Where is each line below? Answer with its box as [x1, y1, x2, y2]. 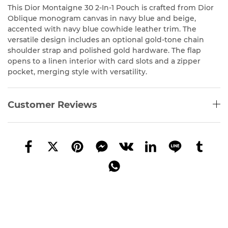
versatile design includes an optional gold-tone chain [8, 35, 204, 45]
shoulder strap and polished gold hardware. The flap [8, 46, 201, 55]
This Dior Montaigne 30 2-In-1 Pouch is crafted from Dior [8, 3, 214, 13]
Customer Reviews [8, 99, 97, 111]
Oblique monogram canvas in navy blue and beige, [8, 14, 196, 23]
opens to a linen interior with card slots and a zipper [8, 56, 201, 66]
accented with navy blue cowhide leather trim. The [8, 24, 196, 34]
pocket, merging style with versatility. [8, 67, 147, 77]
